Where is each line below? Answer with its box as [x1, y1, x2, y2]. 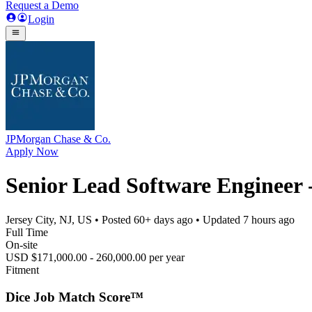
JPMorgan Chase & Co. [6, 133, 111, 145]
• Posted [92, 213, 134, 226]
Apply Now [6, 146, 58, 157]
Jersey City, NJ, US [6, 213, 92, 226]
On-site [6, 238, 38, 251]
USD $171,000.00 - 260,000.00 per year [6, 251, 185, 263]
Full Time [6, 226, 48, 238]
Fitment [6, 263, 39, 276]
